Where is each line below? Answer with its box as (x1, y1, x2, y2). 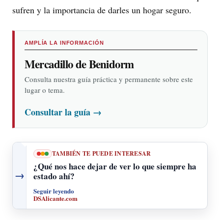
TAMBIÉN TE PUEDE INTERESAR (52, 149, 151, 158)
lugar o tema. (25, 84, 65, 95)
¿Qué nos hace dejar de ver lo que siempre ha (33, 160, 196, 172)
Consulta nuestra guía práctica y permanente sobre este (25, 74, 193, 84)
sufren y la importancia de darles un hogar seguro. (12, 3, 192, 16)
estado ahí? (33, 169, 75, 182)
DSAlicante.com (33, 193, 78, 203)
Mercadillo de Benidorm (25, 55, 134, 72)
